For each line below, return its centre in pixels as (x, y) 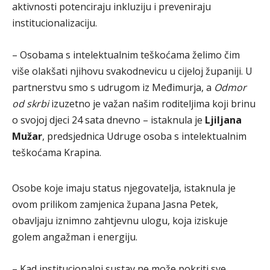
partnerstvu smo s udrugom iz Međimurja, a (113, 87)
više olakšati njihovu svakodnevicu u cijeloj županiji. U (132, 71)
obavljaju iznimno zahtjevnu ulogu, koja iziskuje (120, 221)
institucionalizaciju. (55, 23)
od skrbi (30, 104)
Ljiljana (223, 120)
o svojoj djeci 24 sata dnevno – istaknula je (108, 120)
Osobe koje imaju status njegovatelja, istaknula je (124, 188)
